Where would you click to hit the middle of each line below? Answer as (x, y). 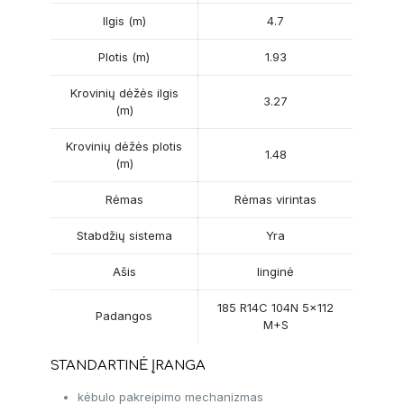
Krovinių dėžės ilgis (124, 93)
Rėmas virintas (276, 200)
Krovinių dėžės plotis (124, 147)
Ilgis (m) (124, 21)
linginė (276, 272)
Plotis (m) (124, 57)
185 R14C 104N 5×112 (276, 308)
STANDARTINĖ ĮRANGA (129, 366)
